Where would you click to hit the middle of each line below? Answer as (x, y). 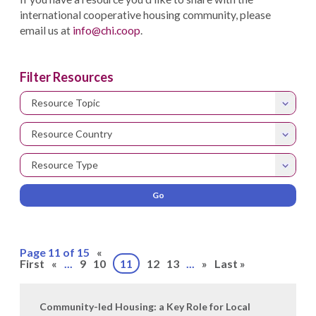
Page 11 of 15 (55, 252)
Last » (230, 263)
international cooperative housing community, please (145, 14)
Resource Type (65, 165)
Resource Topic (66, 103)
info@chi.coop (107, 30)
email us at (46, 30)
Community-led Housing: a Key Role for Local (145, 306)
